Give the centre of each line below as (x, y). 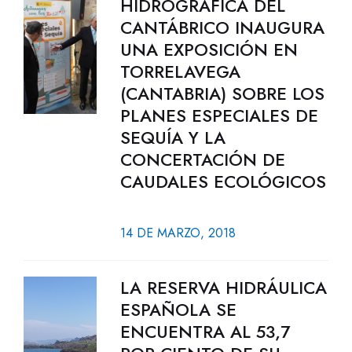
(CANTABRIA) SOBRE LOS (222, 93)
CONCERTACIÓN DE (202, 159)
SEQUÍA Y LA (172, 137)
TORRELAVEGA (180, 71)
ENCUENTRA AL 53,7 (205, 332)
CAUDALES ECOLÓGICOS (223, 181)
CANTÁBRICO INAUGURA (222, 27)
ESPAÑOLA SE (178, 310)
